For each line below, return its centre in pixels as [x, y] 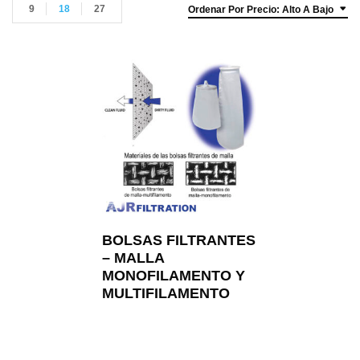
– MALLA [133, 258]
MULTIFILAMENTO [166, 293]
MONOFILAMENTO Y [174, 276]
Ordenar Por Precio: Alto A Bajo [261, 10]
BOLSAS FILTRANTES [179, 240]
